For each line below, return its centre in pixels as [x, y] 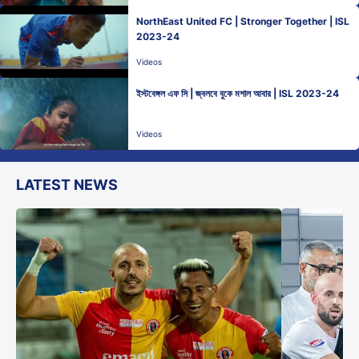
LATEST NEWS [67, 185]
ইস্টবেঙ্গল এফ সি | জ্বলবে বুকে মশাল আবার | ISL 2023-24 [238, 93]
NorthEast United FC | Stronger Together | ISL [243, 21]
